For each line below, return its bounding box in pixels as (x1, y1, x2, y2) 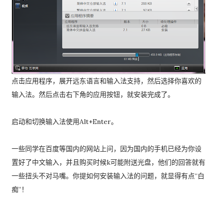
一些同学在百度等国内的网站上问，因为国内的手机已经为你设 (12, 144, 201, 153)
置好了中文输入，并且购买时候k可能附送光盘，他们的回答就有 (12, 158, 205, 167)
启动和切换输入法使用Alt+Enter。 (12, 117, 118, 126)
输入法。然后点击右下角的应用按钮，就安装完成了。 (12, 90, 174, 99)
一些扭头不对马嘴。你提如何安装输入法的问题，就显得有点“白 (12, 171, 204, 180)
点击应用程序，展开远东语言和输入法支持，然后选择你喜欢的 (12, 77, 201, 85)
